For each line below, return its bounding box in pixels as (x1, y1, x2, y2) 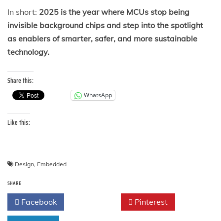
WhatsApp (84, 91, 112, 100)
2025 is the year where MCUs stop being (39, 6, 189, 17)
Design (15, 160, 34, 168)
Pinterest (133, 196, 168, 207)
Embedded (37, 160, 67, 168)
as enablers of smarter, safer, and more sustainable (7, 33, 197, 43)
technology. (7, 46, 49, 57)
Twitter (80, 196, 109, 207)
